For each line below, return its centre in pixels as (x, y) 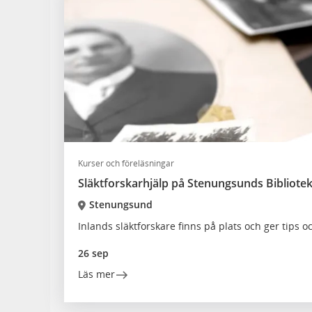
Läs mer (96, 274)
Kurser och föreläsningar (126, 163)
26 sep (93, 253)
